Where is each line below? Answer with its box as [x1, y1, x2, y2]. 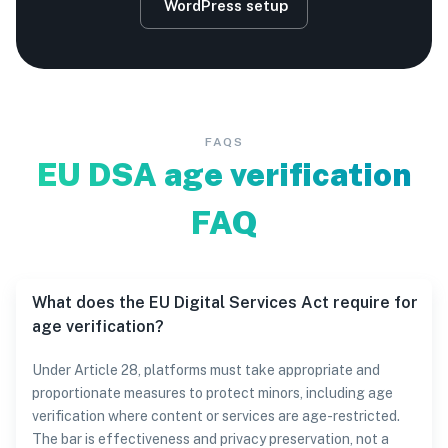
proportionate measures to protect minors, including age [32, 385, 393, 401]
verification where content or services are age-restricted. [32, 408, 400, 424]
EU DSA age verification [37, 156, 411, 193]
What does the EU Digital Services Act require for [32, 293, 418, 312]
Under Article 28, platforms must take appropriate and [32, 362, 380, 378]
